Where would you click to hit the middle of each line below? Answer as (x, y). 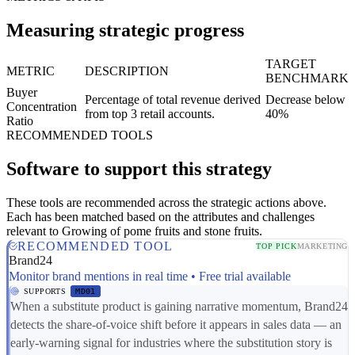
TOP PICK (277, 246)
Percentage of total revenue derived (173, 99)
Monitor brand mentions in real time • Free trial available (150, 276)
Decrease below (305, 99)
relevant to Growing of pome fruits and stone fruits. (134, 231)
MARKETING (322, 246)
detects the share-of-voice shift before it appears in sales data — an (176, 324)
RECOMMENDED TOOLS (80, 135)
